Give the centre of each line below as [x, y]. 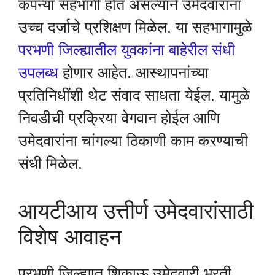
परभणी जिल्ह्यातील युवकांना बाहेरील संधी [127, 50]
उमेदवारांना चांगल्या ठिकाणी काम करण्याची [133, 141]
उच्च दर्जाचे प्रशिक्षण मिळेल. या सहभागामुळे [135, 27]
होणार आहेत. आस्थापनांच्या [134, 73]
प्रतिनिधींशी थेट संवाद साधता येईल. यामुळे [134, 95]
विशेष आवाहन [70, 236]
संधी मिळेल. [50, 164]
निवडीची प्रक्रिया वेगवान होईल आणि [119, 118]
